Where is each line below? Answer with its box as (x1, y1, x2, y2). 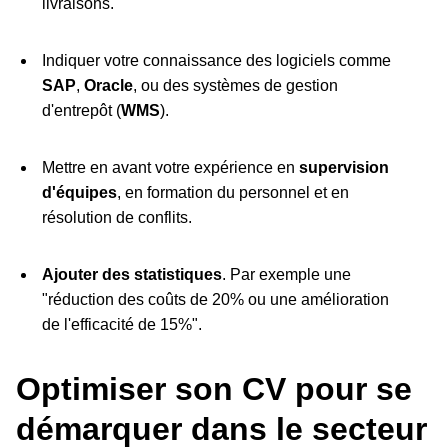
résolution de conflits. (41, 209, 192, 227)
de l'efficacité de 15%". (41, 316, 202, 334)
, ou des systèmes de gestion (132, 77, 338, 95)
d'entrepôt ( (41, 102, 121, 120)
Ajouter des (41, 266, 130, 284)
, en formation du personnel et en (116, 184, 349, 202)
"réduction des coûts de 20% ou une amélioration (41, 291, 389, 309)
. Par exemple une (221, 266, 351, 284)
